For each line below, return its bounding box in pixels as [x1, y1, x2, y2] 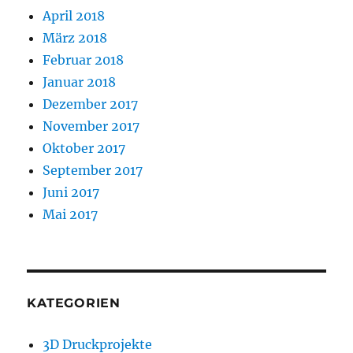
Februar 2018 [43, 52, 124, 69]
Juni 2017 [43, 184, 100, 201]
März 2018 [43, 30, 108, 46]
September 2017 [43, 162, 143, 179]
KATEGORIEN [27, 295, 121, 311]
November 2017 [43, 118, 140, 135]
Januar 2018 [43, 74, 117, 91]
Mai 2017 [43, 206, 98, 223]
